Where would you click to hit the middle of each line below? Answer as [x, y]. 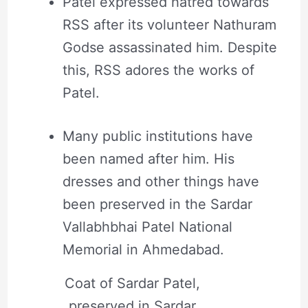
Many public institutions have [157, 136]
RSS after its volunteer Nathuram [169, 24]
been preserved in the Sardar [157, 204]
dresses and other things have [161, 181]
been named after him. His [148, 158]
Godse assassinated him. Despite [169, 47]
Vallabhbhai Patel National [147, 227]
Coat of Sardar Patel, [132, 283]
